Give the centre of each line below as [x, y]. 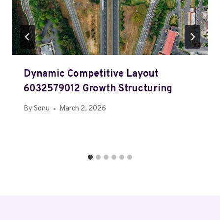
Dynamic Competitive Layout [91, 74]
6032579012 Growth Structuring [98, 89]
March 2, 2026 [83, 109]
